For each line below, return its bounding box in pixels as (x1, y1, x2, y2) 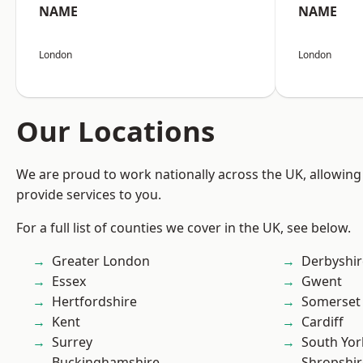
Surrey (52, 333, 92, 351)
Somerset (301, 293, 361, 310)
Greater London (52, 252, 150, 270)
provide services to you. (16, 186, 161, 203)
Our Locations (16, 112, 215, 150)
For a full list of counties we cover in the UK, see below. (16, 219, 351, 237)
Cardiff (301, 313, 344, 331)
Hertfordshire (52, 293, 137, 310)
